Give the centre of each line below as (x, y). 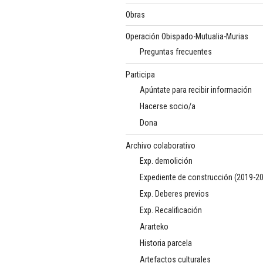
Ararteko (154, 226)
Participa (140, 75)
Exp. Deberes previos (174, 193)
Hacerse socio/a (168, 106)
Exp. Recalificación (171, 210)
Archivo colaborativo (161, 146)
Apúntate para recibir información (196, 90)
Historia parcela (166, 243)
